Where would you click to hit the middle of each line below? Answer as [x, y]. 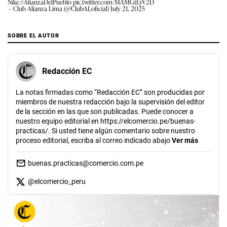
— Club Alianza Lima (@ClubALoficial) [59, 8]
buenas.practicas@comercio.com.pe [86, 163]
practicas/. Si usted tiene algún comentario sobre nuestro [105, 130]
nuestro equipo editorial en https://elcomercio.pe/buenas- [106, 121]
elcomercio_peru [60, 181]
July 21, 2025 [128, 8]
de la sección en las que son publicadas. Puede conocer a [105, 111]
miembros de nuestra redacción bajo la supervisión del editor [110, 102]
